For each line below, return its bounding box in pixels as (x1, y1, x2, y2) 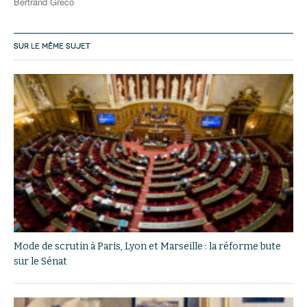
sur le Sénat (14, 255, 67, 267)
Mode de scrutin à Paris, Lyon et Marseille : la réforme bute (14, 240, 281, 252)
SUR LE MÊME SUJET (14, 42, 90, 51)
